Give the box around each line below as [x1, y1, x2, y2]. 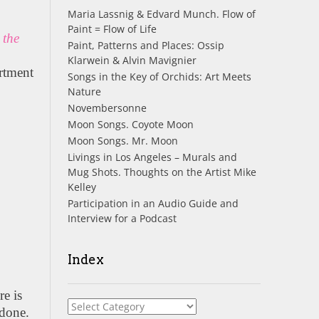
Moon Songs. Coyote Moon [67, 117, 194, 131]
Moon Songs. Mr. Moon [67, 133, 178, 147]
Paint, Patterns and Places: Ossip [67, 38, 224, 52]
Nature [67, 84, 101, 98]
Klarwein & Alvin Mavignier [67, 53, 197, 67]
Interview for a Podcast [67, 211, 177, 225]
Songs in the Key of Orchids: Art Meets [67, 69, 251, 83]
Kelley [67, 179, 96, 194]
